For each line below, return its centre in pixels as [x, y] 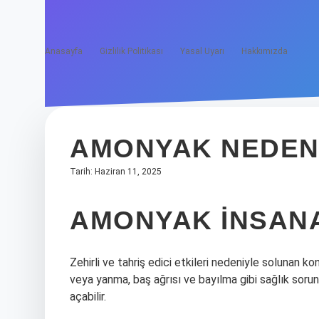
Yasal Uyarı [202, 51]
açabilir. [88, 297]
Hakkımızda [265, 51]
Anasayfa [64, 51]
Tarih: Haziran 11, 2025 [116, 172]
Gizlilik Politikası [131, 51]
